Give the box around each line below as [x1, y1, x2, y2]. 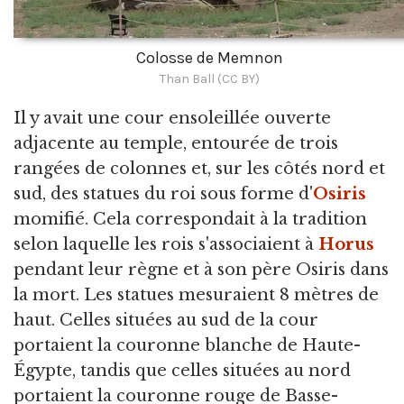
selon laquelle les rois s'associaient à [14, 234, 318, 255]
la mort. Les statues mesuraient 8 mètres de [14, 285, 379, 306]
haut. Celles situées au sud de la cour [14, 310, 318, 331]
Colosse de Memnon [135, 48, 283, 69]
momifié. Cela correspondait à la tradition [14, 209, 367, 230]
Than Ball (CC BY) [159, 71, 260, 87]
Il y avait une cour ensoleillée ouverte [14, 108, 331, 129]
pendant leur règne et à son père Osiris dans [14, 260, 389, 280]
